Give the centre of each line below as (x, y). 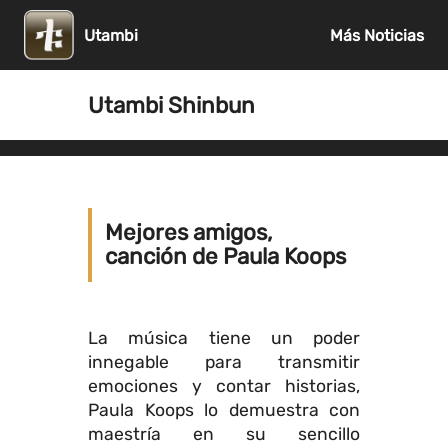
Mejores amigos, (189, 232)
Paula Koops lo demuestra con (224, 410)
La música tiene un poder (224, 338)
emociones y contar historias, (224, 386)
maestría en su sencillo (224, 434)
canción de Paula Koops (225, 256)
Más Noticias (377, 35)
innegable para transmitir (224, 362)
